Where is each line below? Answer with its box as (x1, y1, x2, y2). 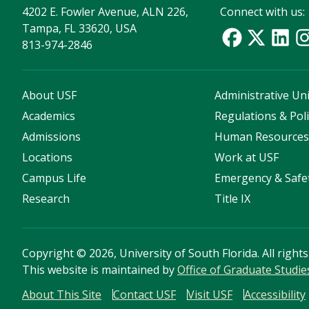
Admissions (22, 129, 81, 145)
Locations (22, 150, 72, 166)
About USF (22, 88, 77, 103)
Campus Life (22, 170, 86, 186)
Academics (22, 108, 75, 124)
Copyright (22, 246, 77, 261)
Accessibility (244, 287, 306, 303)
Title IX (215, 191, 251, 207)
